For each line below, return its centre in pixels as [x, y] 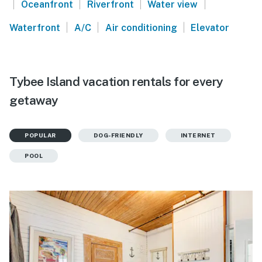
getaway [34, 100]
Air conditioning [141, 27]
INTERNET [198, 135]
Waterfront [35, 27]
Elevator [210, 27]
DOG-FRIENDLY [118, 135]
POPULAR [40, 135]
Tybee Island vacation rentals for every [116, 81]
